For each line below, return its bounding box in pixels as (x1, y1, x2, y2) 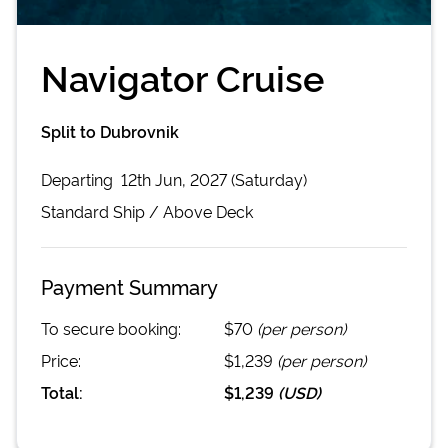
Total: (41, 380, 83, 403)
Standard (41, 199, 109, 222)
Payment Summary (41, 271, 218, 300)
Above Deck (163, 199, 253, 222)
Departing (41, 167, 117, 190)
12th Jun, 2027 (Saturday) (121, 167, 307, 190)
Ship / (109, 199, 163, 222)
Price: (41, 348, 81, 371)
